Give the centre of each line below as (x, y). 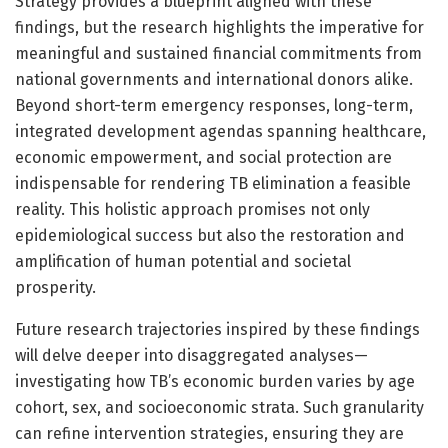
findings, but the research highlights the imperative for (219, 27)
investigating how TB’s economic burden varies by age (215, 381)
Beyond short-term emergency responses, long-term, (214, 105)
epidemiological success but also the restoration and (210, 235)
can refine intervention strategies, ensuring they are (209, 433)
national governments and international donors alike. (214, 79)
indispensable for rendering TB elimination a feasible (213, 183)
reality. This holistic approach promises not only (192, 209)
